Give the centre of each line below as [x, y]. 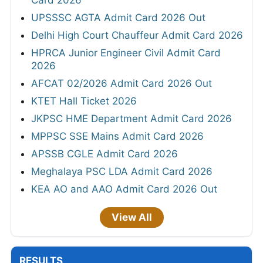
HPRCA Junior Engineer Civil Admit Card [126, 53]
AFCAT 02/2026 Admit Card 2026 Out [122, 84]
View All [131, 218]
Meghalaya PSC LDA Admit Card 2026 [122, 172]
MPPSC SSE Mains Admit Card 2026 [117, 136]
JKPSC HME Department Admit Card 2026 [131, 119]
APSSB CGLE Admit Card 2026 [104, 154]
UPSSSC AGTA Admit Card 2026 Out [118, 18]
